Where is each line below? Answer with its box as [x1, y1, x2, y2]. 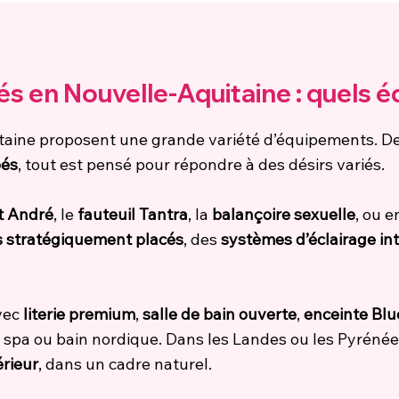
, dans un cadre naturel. [38, 353, 212, 374]
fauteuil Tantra [77, 203, 188, 224]
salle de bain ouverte [142, 303, 297, 324]
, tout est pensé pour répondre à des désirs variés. [18, 153, 385, 175]
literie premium [23, 303, 135, 324]
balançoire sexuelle [212, 203, 355, 224]
